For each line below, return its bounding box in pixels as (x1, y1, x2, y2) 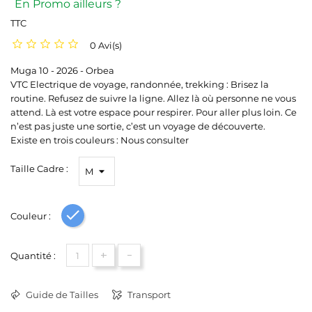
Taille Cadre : (10, 163, 68, 174)
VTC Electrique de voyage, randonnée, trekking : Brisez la (10, 79, 269, 90)
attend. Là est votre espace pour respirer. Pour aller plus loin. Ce (10, 107, 297, 118)
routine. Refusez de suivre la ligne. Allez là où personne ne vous (10, 93, 296, 104)
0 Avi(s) (90, 40, 122, 51)
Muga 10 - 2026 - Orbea (10, 65, 114, 76)
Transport (125, 289, 171, 300)
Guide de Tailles (24, 289, 98, 300)
